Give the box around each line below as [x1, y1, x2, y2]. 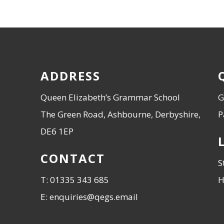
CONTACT [40, 150, 105, 166]
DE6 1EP [40, 125, 73, 137]
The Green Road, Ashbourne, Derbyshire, [40, 108, 200, 120]
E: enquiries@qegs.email [40, 191, 138, 202]
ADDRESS [40, 67, 100, 84]
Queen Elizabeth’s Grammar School [40, 91, 180, 103]
